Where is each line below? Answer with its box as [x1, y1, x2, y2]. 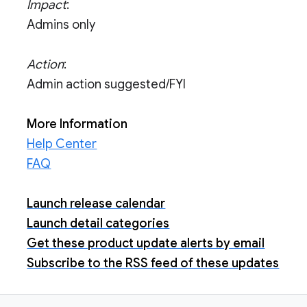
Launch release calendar [27, 196, 166, 211]
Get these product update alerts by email [27, 236, 265, 251]
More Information [27, 116, 128, 132]
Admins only [27, 17, 96, 32]
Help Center [27, 136, 97, 151]
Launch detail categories [27, 216, 170, 231]
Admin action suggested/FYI [27, 77, 186, 92]
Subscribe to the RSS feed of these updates [27, 256, 280, 271]
